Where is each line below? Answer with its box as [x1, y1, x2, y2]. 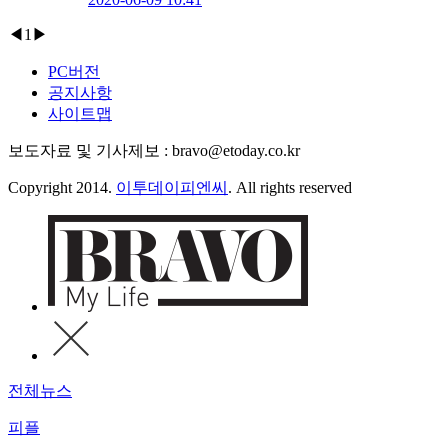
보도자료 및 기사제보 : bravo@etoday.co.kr [8, 142, 300, 160]
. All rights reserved [228, 179, 352, 197]
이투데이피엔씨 [116, 179, 228, 197]
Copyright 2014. [8, 179, 116, 197]
